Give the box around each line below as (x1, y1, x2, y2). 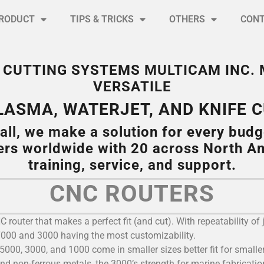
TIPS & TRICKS (70, 14, 134, 25)
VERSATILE (93, 78, 171, 95)
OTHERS (169, 14, 205, 25)
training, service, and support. (28, 156, 236, 173)
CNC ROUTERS (49, 179, 214, 207)
